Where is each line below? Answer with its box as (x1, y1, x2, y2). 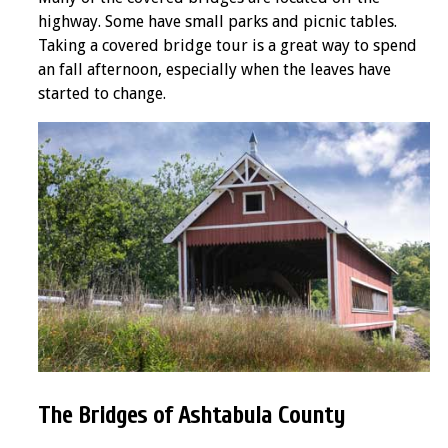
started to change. (38, 84, 166, 104)
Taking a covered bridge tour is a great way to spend (38, 36, 417, 56)
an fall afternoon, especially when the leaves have (38, 60, 391, 80)
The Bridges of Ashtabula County (38, 402, 345, 430)
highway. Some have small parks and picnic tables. (38, 12, 397, 32)
